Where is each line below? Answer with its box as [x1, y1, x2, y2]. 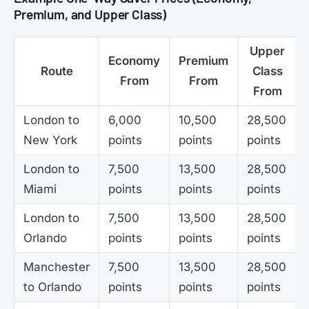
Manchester [23, 259, 90, 274]
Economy [108, 53, 160, 68]
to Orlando [23, 279, 81, 294]
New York [23, 132, 77, 147]
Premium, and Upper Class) [14, 6, 167, 22]
